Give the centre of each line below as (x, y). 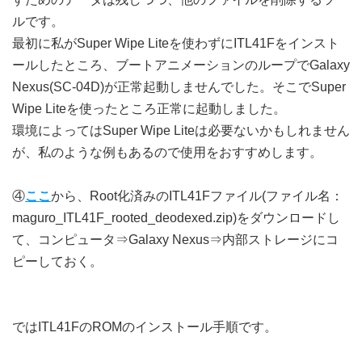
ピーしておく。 (57, 261)
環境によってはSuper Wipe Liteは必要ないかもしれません (181, 130)
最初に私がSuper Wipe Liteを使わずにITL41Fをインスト (176, 43)
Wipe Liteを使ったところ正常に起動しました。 (149, 109)
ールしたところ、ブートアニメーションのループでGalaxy (181, 65)
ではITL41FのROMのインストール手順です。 (145, 327)
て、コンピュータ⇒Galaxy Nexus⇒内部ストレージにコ (175, 240)
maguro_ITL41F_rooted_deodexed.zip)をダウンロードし (176, 218)
